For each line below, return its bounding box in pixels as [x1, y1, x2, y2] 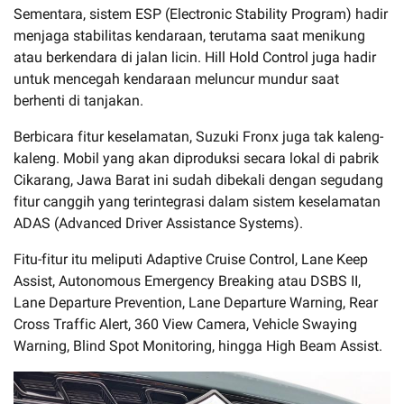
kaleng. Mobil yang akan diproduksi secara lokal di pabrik [14, 149, 379, 167]
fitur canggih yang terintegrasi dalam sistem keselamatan [14, 192, 381, 210]
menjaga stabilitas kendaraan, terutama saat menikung [14, 26, 365, 44]
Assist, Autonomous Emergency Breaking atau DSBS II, [14, 271, 361, 289]
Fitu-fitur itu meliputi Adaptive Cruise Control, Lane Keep [14, 250, 368, 268]
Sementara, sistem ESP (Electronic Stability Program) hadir [14, 5, 388, 23]
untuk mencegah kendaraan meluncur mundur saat [14, 69, 339, 87]
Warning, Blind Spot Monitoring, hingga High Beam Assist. [14, 336, 382, 354]
